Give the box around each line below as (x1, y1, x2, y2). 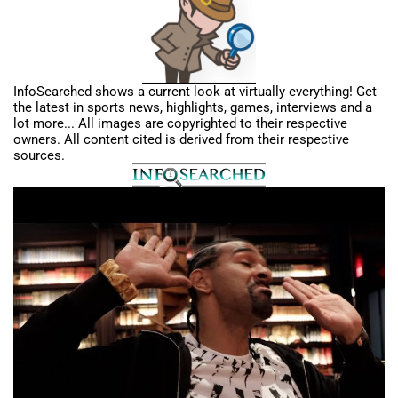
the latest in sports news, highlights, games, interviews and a (13, 99, 372, 116)
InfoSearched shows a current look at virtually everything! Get (13, 84, 377, 100)
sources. (13, 147, 65, 164)
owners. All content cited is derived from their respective (13, 131, 349, 148)
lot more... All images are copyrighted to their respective (13, 115, 347, 132)
